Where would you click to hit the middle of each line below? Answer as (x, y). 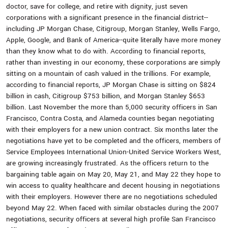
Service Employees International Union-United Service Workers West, (113, 152)
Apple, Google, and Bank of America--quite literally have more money (113, 40)
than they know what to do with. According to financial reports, (106, 51)
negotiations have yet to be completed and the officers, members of (113, 141)
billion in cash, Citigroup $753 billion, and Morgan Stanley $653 (106, 96)
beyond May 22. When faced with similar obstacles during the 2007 (112, 208)
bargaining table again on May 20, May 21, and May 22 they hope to (113, 174)
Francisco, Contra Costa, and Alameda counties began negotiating (110, 118)
